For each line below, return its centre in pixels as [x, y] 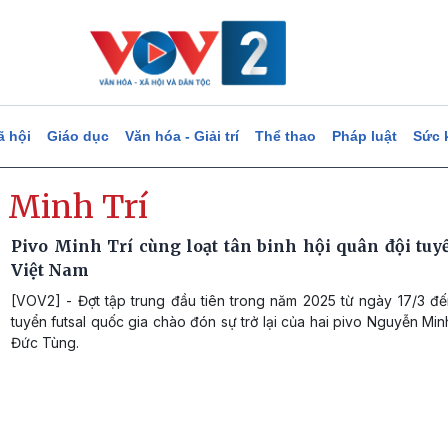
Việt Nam [50, 270]
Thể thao [285, 136]
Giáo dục [77, 136]
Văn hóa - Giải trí [181, 136]
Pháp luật [364, 136]
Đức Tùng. [45, 342]
